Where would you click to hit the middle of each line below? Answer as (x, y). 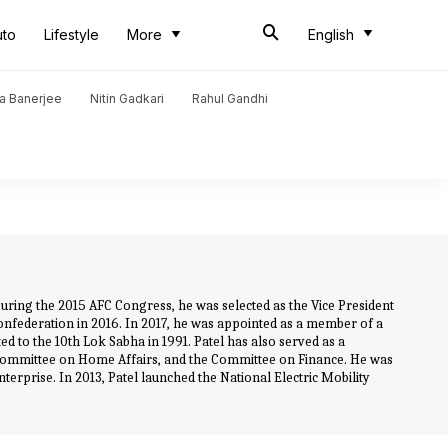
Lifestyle (71, 34)
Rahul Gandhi (230, 98)
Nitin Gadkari (127, 98)
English (331, 34)
